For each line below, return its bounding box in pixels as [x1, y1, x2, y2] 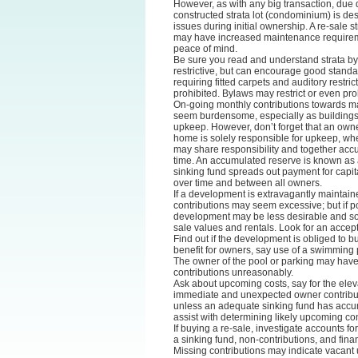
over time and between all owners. [173, 177, 322, 189]
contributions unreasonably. [173, 266, 293, 278]
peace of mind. [173, 42, 237, 54]
